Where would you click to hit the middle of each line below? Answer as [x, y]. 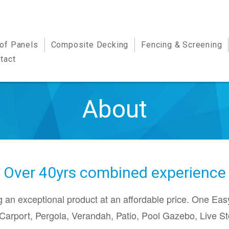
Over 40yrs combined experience [114, 173]
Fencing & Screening [182, 45]
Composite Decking [90, 45]
